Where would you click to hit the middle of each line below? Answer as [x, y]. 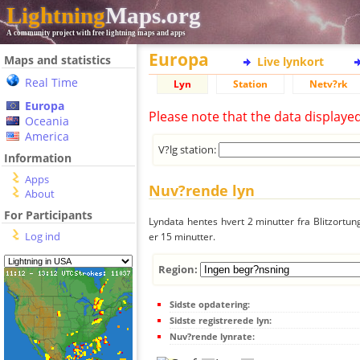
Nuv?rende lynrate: [212, 336]
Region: [180, 269]
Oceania [47, 121]
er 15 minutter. [182, 237]
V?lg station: [189, 149]
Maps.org [153, 15]
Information [38, 158]
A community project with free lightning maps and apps [96, 33]
